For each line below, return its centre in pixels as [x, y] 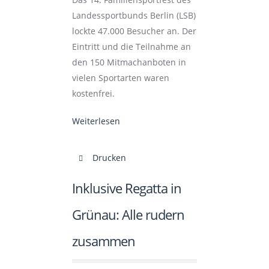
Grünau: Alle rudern [128, 214]
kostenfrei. [93, 93]
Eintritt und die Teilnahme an [131, 47]
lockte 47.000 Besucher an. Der [134, 31]
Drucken [108, 158]
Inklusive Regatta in [126, 188]
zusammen [103, 241]
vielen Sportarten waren [120, 78]
